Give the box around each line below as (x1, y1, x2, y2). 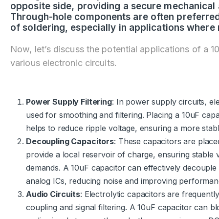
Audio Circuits (26, 189, 81, 199)
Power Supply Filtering (26, 96, 112, 107)
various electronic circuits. (10, 58, 117, 68)
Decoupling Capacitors (26, 136, 114, 146)
